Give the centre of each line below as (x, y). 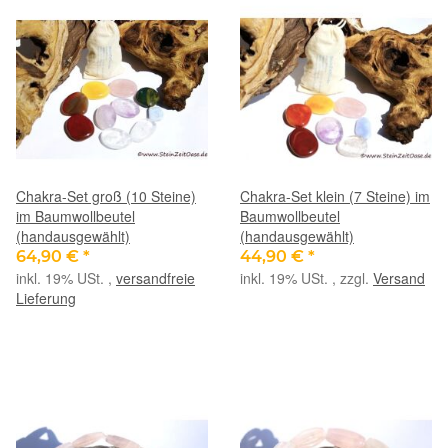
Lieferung (46, 297)
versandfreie (155, 277)
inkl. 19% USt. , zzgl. (306, 277)
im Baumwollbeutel (75, 215)
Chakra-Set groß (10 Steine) (106, 195)
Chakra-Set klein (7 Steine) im (335, 195)
